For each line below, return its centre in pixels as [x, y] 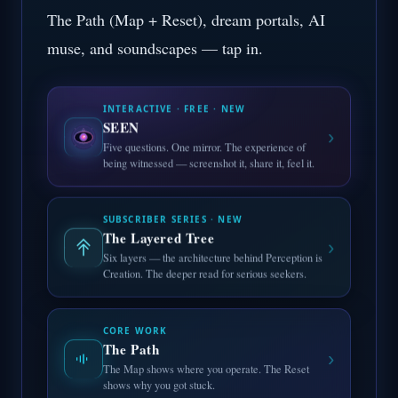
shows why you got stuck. [159, 387]
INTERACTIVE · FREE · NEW [174, 105]
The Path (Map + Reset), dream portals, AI [186, 20]
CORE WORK [135, 334]
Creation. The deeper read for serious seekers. [204, 273]
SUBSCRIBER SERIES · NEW [172, 218]
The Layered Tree [159, 237]
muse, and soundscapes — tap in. [155, 48]
